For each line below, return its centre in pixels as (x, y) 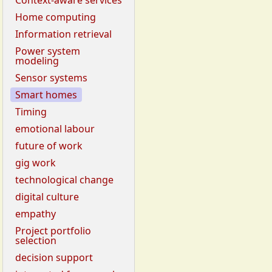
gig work (36, 163)
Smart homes (46, 95)
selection (36, 241)
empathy (36, 214)
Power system (48, 51)
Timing (31, 112)
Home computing (56, 17)
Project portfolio (53, 231)
